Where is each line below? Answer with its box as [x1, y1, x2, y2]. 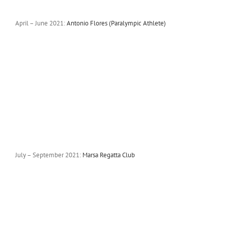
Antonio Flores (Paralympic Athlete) [66, 18, 166, 27]
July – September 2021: [15, 150, 82, 159]
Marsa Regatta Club [82, 150, 135, 159]
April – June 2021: [15, 18, 67, 27]
